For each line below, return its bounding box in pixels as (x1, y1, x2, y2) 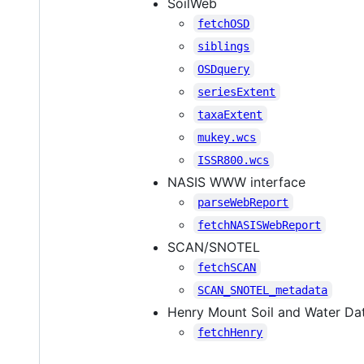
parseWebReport (197, 195, 289, 209)
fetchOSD (197, 16, 250, 30)
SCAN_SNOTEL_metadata (197, 283, 328, 297)
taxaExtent (197, 107, 263, 121)
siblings (197, 39, 250, 53)
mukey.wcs (197, 130, 257, 144)
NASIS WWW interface (167, 173, 305, 190)
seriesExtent (197, 84, 276, 98)
